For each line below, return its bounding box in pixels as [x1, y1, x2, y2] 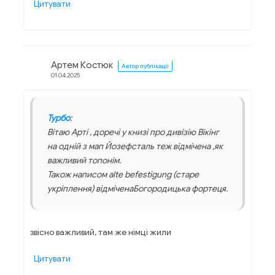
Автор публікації [122, 62, 169, 71]
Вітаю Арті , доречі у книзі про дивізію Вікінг [47, 126, 219, 138]
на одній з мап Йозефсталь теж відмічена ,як [47, 141, 223, 152]
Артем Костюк [51, 60, 113, 71]
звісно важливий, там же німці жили [30, 227, 171, 238]
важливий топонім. [47, 155, 121, 166]
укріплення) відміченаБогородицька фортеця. [47, 183, 228, 195]
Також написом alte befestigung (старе [47, 169, 199, 180]
